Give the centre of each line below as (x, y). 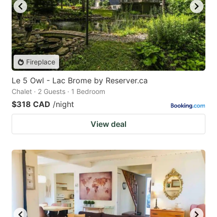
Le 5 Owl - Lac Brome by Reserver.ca (80, 81)
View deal (108, 124)
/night (63, 104)
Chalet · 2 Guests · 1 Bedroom (58, 92)
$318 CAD (31, 104)
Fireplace (41, 62)
